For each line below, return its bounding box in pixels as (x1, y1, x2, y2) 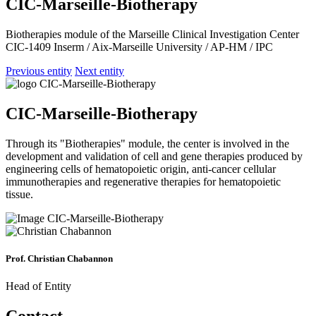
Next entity (75, 64, 124, 77)
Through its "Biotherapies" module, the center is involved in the (6, 137, 289, 150)
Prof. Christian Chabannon (6, 253, 113, 264)
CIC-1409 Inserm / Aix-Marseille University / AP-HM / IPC (6, 40, 273, 53)
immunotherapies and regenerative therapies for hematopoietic (6, 175, 281, 188)
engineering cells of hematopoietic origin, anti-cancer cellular (6, 162, 276, 175)
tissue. (6, 188, 33, 200)
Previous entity (6, 64, 72, 77)
